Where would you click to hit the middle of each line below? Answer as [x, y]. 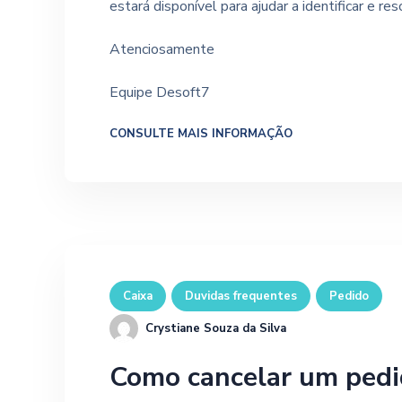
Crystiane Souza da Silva [216, 328]
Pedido [349, 296]
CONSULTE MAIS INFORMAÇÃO [201, 134]
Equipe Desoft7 [160, 92]
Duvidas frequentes [241, 296]
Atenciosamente [164, 49]
